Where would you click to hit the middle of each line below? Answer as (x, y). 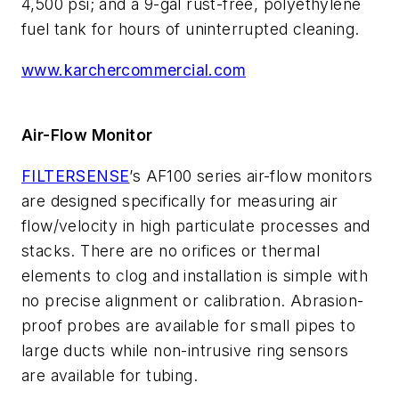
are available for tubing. (110, 375)
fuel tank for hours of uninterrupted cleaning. (191, 29)
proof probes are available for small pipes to (188, 325)
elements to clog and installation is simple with (195, 275)
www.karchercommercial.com (134, 69)
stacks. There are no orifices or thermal (171, 250)
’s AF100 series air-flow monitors (251, 175)
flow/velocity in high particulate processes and (196, 225)
